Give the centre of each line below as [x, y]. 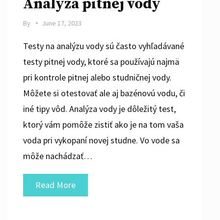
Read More [55, 185]
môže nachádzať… [57, 156]
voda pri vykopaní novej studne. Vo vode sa [101, 140]
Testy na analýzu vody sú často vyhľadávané [103, 46]
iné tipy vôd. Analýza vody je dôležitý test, [99, 109]
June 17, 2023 [61, 23]
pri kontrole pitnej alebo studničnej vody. [97, 77]
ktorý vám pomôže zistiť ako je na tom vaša [103, 124]
